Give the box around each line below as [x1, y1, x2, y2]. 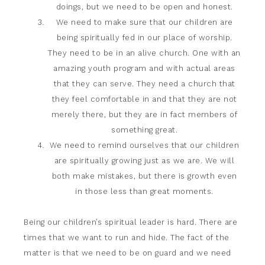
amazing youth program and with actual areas [53, 64, 235, 73]
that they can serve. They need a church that [53, 79, 235, 88]
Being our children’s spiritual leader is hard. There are [24, 218, 237, 227]
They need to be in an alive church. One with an [48, 49, 241, 57]
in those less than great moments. [75, 187, 214, 196]
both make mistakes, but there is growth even [51, 172, 237, 180]
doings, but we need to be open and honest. [56, 2, 233, 11]
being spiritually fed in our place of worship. [56, 33, 232, 42]
